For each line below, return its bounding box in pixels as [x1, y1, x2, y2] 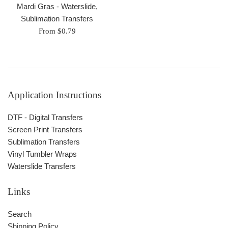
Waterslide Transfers [8, 162, 76, 171]
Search [8, 210, 32, 219]
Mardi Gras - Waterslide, [16, 2, 98, 11]
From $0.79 [38, 27, 76, 36]
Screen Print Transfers [8, 125, 82, 134]
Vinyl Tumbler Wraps [8, 150, 77, 159]
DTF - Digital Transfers [8, 113, 83, 122]
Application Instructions [8, 90, 101, 101]
